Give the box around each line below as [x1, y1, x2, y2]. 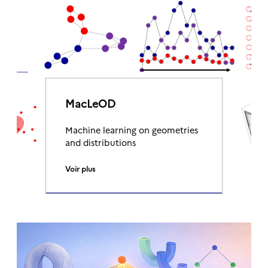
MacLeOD [65, 96, 115, 111]
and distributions [65, 136, 136, 148]
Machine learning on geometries [65, 124, 198, 136]
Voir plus [65, 163, 95, 173]
